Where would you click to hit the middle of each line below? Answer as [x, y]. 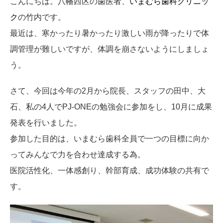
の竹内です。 [42, 17]
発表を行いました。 [46, 123]
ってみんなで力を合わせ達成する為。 [78, 155]
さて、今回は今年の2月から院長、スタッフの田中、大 [108, 91]
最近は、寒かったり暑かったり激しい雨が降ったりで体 [110, 33]
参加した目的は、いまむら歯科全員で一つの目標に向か [110, 139]
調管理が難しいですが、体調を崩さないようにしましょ [110, 49]
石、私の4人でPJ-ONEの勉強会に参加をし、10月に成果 [111, 107]
